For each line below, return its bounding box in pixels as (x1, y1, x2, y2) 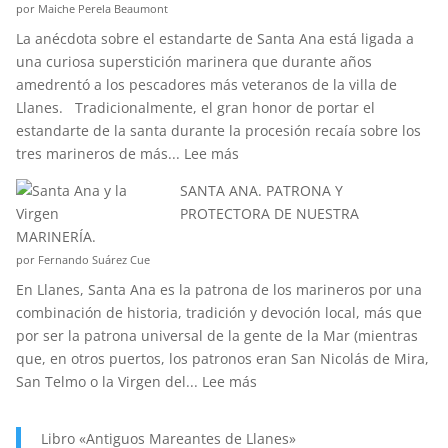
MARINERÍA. (15, 227, 96, 246)
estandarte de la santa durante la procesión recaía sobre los (15, 121, 421, 140)
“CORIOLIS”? (308, 53, 388, 72)
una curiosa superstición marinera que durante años (15, 52, 372, 71)
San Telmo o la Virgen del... (15, 372, 202, 391)
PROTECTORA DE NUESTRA (179, 204, 359, 223)
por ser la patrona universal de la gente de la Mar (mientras (15, 326, 418, 345)
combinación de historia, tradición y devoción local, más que (15, 303, 422, 322)
